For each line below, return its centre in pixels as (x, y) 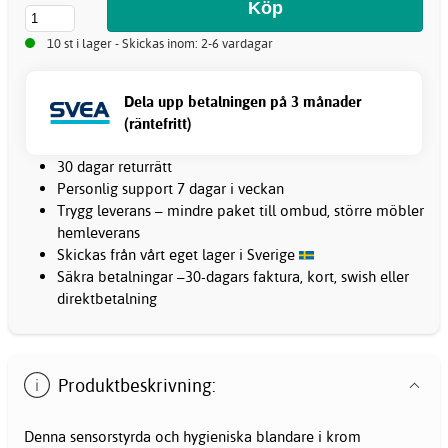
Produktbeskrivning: (137, 385)
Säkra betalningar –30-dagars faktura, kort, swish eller (233, 276)
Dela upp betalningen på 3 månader (242, 101)
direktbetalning (107, 298)
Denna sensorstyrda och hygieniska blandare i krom (192, 436)
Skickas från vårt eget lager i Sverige (178, 254)
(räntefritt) (158, 123)
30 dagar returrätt (114, 166)
